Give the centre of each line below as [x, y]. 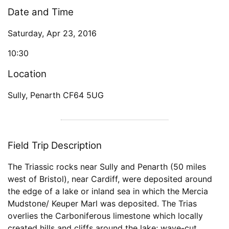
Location [27, 74]
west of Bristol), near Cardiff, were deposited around [110, 179]
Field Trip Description [55, 146]
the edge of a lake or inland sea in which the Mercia [108, 191]
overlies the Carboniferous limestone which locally [105, 216]
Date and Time [41, 12]
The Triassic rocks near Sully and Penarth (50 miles [107, 167]
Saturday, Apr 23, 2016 [52, 33]
